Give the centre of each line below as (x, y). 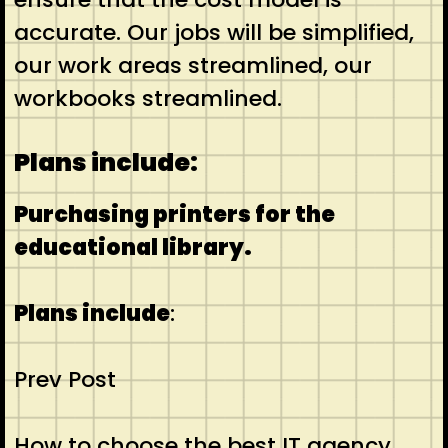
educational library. (132, 248)
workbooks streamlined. (150, 99)
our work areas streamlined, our (192, 66)
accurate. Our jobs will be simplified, (213, 33)
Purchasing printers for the (174, 215)
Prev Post (64, 380)
